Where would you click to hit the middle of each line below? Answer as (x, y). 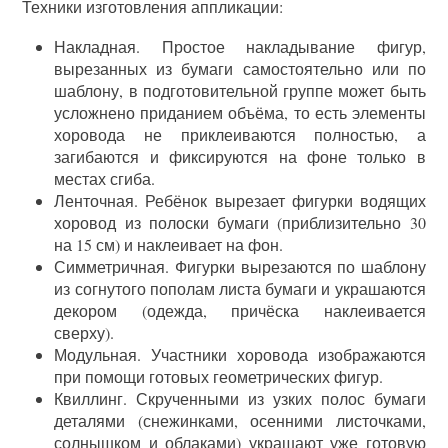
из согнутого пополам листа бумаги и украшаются (240, 288)
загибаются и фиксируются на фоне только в (240, 156)
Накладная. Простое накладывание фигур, (240, 46)
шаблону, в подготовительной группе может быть (240, 90)
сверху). (84, 332)
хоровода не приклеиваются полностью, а (240, 134)
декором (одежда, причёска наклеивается (240, 310)
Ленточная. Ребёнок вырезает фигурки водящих (240, 200)
